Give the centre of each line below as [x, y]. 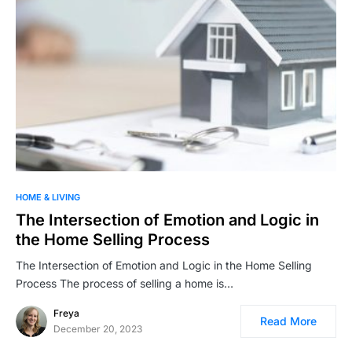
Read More [288, 321]
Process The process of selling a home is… [125, 284]
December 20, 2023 [98, 329]
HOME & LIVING [48, 198]
